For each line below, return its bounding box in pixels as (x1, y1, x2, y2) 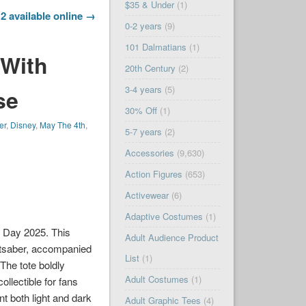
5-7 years (124, 125, 162, 139)
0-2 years (124, 19, 162, 33)
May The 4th (40, 119, 86, 131)
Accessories (124, 146, 174, 160)
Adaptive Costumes (124, 210, 203, 223)
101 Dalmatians (124, 40, 186, 54)
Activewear (124, 189, 169, 202)
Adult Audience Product (124, 231, 219, 245)
